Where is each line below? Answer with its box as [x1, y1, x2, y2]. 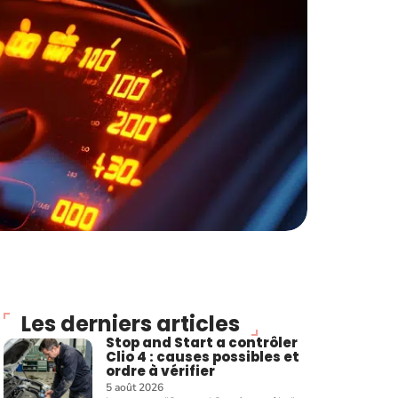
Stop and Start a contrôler [106, 333, 298, 352]
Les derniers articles [21, 309, 240, 338]
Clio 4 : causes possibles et [106, 347, 300, 366]
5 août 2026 [106, 380, 164, 394]
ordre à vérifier [106, 362, 216, 380]
